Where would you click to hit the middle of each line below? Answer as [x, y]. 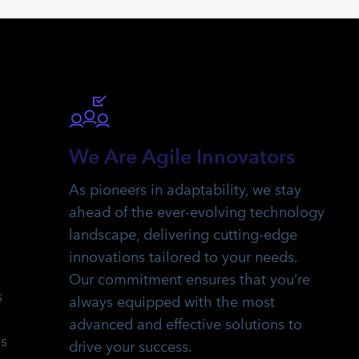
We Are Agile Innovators [182, 157]
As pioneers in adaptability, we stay [185, 190]
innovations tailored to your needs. [183, 258]
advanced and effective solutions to [186, 325]
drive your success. [131, 347]
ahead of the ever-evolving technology [197, 213]
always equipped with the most [172, 303]
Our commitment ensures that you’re [190, 280]
